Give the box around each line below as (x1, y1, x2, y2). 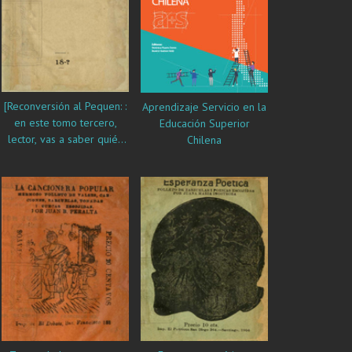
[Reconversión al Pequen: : (4, 98, 126, 113)
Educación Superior (159, 115, 250, 130)
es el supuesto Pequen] (9, 148, 121, 163)
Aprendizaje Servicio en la (142, 99, 266, 114)
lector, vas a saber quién (7, 131, 123, 146)
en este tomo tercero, (13, 115, 117, 130)
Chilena (187, 132, 222, 147)
